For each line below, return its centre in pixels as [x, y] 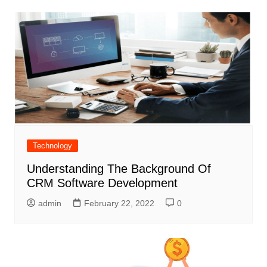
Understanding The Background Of [119, 168]
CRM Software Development [102, 183]
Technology [52, 145]
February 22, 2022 [119, 203]
